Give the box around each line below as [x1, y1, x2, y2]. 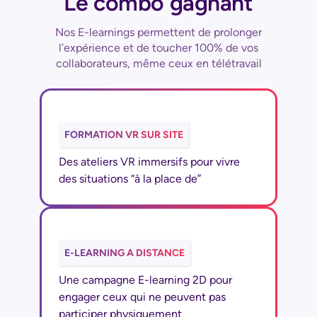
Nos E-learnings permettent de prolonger [55, 25, 262, 39]
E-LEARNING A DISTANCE [64, 247, 185, 259]
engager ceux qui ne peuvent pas [59, 290, 226, 304]
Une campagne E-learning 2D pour [59, 273, 232, 287]
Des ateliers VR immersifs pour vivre [59, 155, 240, 168]
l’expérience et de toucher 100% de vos [59, 41, 258, 54]
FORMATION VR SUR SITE [64, 129, 183, 141]
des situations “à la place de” [59, 172, 201, 185]
